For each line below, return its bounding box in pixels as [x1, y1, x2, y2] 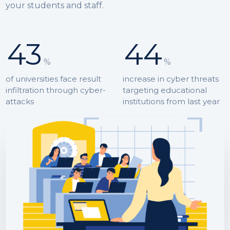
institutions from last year [123, 97, 220, 107]
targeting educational [123, 85, 207, 95]
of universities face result [5, 74, 101, 84]
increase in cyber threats [123, 74, 219, 84]
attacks [5, 97, 34, 107]
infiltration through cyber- [5, 85, 106, 95]
